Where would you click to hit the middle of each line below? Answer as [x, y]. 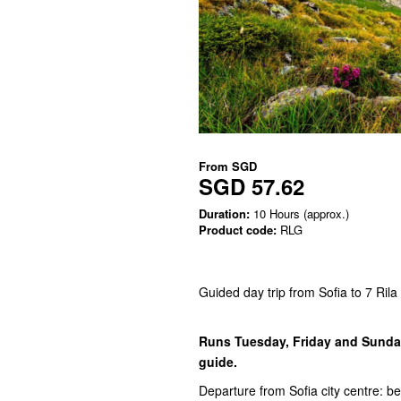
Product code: [238, 230]
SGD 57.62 [252, 187]
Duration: [224, 214]
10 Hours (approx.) [299, 214]
